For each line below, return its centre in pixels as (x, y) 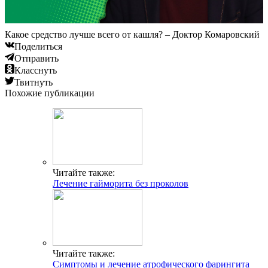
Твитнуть (33, 83)
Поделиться (38, 47)
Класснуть (36, 71)
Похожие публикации (50, 93)
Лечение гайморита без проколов (121, 184)
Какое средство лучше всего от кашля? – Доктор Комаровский (132, 35)
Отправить (36, 59)
